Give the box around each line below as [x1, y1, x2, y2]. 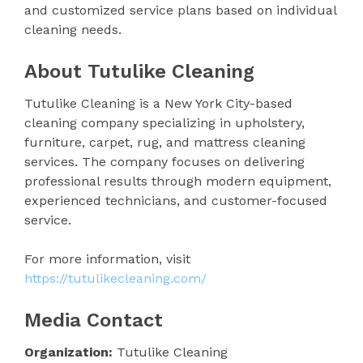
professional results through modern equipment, [24, 173, 331, 189]
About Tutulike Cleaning [24, 59, 254, 83]
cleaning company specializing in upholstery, [24, 114, 305, 130]
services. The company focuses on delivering [24, 153, 305, 169]
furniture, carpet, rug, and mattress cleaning [24, 134, 305, 150]
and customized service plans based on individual [24, 2, 336, 18]
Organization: [24, 344, 113, 360]
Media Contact [24, 308, 163, 331]
